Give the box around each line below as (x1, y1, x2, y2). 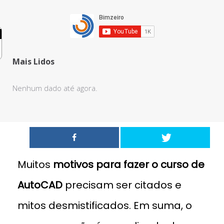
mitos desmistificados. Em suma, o (17, 198, 192, 212)
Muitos (17, 157, 53, 171)
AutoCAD (17, 178, 65, 192)
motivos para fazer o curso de (53, 157, 204, 171)
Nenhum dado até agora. (12, 83, 97, 93)
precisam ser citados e (65, 178, 181, 192)
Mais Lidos (12, 56, 54, 67)
